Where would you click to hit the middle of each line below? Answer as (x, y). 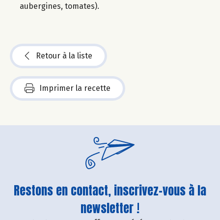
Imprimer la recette (75, 88)
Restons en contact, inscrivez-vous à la (110, 190)
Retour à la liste (64, 55)
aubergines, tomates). (59, 6)
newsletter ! (110, 208)
